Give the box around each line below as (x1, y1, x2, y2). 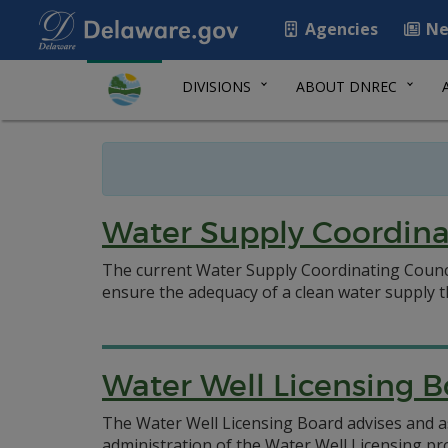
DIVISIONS (182, 77, 251, 96)
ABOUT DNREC (296, 77, 397, 96)
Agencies (301, 18, 378, 40)
